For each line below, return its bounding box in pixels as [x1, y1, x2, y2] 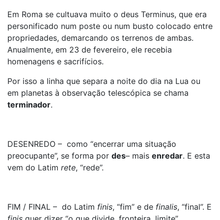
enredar [152, 151, 183, 161]
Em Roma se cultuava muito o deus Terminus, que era [7, 9, 207, 19]
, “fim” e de [112, 202, 156, 212]
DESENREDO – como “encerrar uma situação [7, 139, 176, 149]
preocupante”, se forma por [7, 151, 111, 161]
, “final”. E [177, 202, 212, 212]
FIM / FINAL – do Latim [7, 202, 97, 212]
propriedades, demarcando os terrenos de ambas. [7, 33, 193, 43]
